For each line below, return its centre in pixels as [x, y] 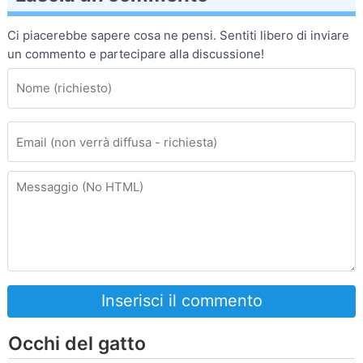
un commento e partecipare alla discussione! [136, 53]
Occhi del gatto [77, 343]
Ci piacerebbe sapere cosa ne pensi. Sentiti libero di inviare [178, 35]
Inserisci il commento [181, 301]
